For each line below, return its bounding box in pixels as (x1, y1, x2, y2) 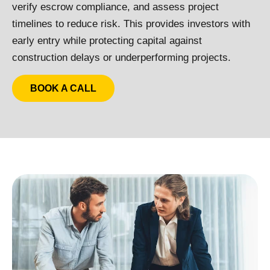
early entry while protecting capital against (12, 34, 202, 46)
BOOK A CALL (30, 83, 96, 94)
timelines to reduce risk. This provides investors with (12, 17, 250, 30)
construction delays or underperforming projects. (12, 51, 231, 63)
